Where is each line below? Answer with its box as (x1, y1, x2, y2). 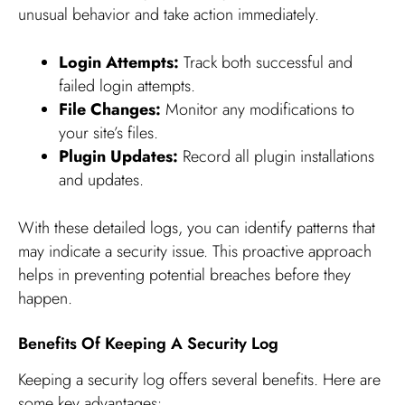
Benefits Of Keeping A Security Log (18, 332, 278, 356)
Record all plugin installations (178, 145, 374, 169)
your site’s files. (59, 121, 158, 146)
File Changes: (59, 98, 161, 122)
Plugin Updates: (59, 145, 178, 169)
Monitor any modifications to (161, 98, 354, 122)
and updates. (59, 168, 144, 193)
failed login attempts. (59, 74, 195, 99)
